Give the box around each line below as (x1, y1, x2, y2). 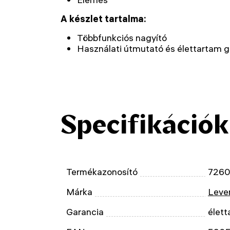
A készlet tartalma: (61, 13, 146, 25)
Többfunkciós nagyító (77, 32, 167, 44)
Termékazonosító (66, 166, 138, 177)
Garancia (66, 206, 104, 217)
